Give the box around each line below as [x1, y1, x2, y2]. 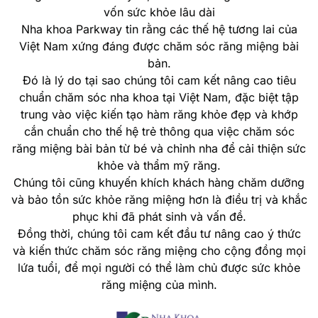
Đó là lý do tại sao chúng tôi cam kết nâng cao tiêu [22, 72, 296, 87]
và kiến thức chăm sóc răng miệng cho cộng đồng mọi [12, 243, 306, 258]
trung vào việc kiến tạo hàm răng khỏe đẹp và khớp [20, 106, 298, 121]
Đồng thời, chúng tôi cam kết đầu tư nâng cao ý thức [17, 226, 301, 241]
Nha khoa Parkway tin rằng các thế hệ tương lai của [21, 21, 297, 36]
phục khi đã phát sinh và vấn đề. [72, 209, 246, 224]
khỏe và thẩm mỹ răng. [97, 158, 221, 172]
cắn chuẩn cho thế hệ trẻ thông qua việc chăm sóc [23, 124, 295, 138]
